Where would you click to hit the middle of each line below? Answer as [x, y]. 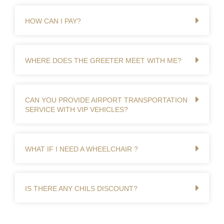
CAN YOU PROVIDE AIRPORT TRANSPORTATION [106, 100]
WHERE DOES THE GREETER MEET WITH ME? [103, 60]
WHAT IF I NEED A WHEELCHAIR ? [81, 149]
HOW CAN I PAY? [53, 21]
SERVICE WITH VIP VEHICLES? [76, 109]
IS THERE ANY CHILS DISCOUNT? [81, 188]
